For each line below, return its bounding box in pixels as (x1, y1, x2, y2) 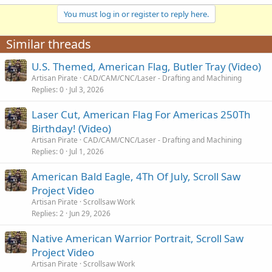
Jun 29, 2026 (69, 208, 110, 219)
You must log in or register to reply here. (63, 8, 209, 20)
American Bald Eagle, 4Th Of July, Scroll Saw (32, 169, 240, 184)
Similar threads (6, 36, 91, 53)
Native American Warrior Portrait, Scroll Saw (32, 231, 243, 246)
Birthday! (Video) (32, 121, 111, 136)
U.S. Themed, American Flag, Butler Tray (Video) (32, 59, 261, 74)
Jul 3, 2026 (69, 84, 104, 95)
